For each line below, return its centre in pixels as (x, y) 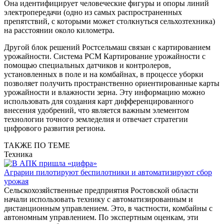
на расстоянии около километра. (59, 30)
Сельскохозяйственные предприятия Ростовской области (101, 190)
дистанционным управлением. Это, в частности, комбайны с (108, 208)
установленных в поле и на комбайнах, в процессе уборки (104, 74)
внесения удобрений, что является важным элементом (96, 110)
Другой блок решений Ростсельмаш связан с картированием (107, 47)
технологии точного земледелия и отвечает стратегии (96, 119)
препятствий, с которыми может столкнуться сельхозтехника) (109, 21)
